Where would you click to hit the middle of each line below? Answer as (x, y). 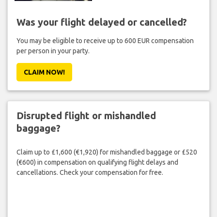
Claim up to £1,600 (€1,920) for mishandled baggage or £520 (107, 152)
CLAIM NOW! (44, 72)
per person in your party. (53, 51)
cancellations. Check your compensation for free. (90, 172)
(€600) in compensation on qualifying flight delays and (97, 162)
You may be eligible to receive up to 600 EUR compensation (105, 41)
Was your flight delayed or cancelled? (101, 22)
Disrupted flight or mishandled (86, 116)
